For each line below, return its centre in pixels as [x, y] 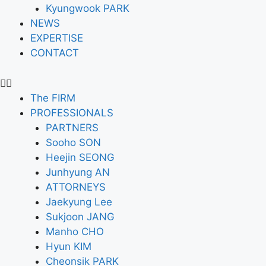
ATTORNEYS [75, 187]
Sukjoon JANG [80, 216]
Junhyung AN [77, 172]
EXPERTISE [57, 38]
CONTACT [55, 53]
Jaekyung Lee [79, 202]
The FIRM [53, 98]
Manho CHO [75, 231]
